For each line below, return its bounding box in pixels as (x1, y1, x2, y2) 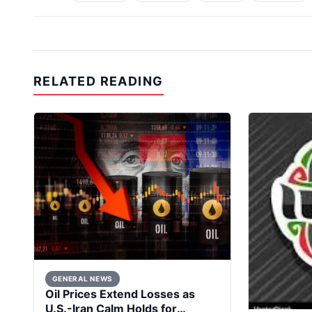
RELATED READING (33, 73, 164, 88)
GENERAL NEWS (52, 274, 113, 283)
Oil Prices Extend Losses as (45, 286, 195, 301)
